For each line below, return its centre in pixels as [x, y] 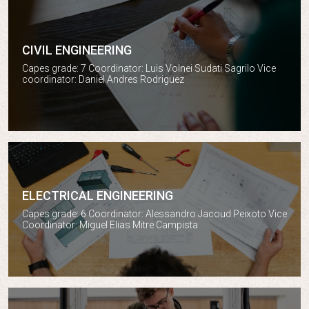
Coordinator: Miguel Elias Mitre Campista [110, 225]
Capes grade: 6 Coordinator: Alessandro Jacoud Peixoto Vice [154, 214]
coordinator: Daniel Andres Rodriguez [103, 79]
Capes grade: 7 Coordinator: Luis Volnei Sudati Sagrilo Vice [149, 68]
